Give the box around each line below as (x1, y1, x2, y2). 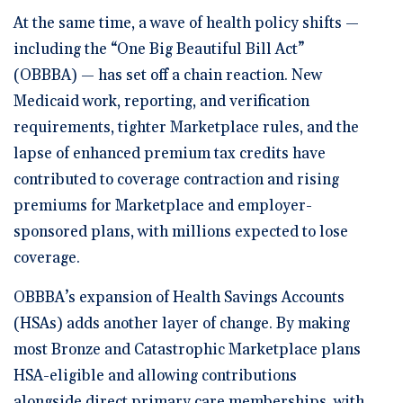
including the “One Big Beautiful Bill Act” (13, 39, 304, 59)
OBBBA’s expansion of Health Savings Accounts (13, 287, 345, 308)
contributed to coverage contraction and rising (13, 169, 339, 190)
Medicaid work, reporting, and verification (13, 91, 309, 112)
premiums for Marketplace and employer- (13, 195, 312, 216)
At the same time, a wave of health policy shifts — (13, 13, 359, 33)
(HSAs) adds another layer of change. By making (13, 313, 350, 334)
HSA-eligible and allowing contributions (13, 365, 297, 386)
